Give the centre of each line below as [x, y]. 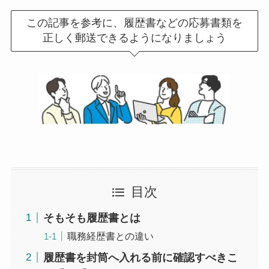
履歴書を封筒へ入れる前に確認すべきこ [140, 257]
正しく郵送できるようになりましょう [134, 38]
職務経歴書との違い [110, 236]
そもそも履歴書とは [92, 218]
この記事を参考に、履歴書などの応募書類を [134, 23]
